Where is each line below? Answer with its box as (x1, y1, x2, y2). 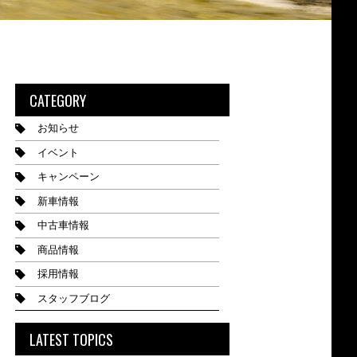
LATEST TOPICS (29, 328, 113, 350)
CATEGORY (29, 89, 86, 111)
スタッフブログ (37, 292, 110, 304)
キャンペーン (37, 171, 100, 183)
